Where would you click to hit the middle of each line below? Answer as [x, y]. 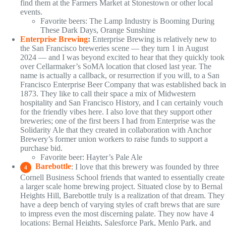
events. [31, 12]
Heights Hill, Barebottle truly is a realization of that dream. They [122, 195]
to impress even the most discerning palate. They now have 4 [117, 213]
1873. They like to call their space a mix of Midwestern [108, 93]
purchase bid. [41, 148]
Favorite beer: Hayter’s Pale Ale [91, 157]
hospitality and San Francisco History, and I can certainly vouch [122, 102]
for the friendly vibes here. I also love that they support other [116, 111]
